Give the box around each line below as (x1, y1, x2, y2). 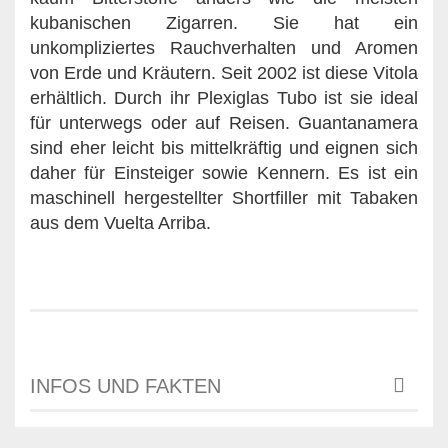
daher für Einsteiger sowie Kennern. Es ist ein (30, 162, 418, 183)
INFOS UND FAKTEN (30, 374, 221, 397)
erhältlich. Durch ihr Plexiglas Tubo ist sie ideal (30, 87, 418, 108)
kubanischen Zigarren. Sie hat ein (30, 12, 418, 33)
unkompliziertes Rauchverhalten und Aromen (30, 37, 418, 58)
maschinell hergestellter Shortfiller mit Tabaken (30, 187, 418, 208)
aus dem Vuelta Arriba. (30, 212, 211, 233)
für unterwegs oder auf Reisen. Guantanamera (30, 112, 418, 133)
